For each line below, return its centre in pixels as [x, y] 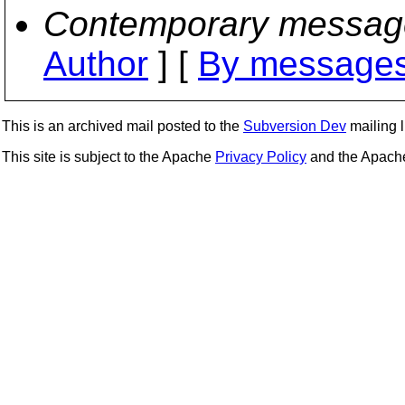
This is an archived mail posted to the [122, 126]
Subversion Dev [295, 126]
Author [96, 64]
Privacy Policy [261, 157]
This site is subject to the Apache [108, 157]
